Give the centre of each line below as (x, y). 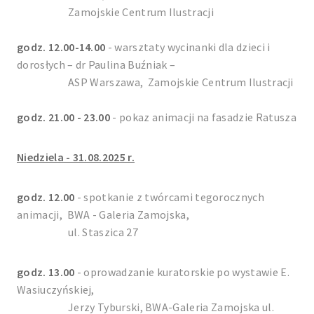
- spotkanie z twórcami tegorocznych (171, 197)
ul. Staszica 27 (77, 232)
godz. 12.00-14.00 (61, 47)
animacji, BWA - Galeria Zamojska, (103, 214)
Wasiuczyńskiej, (58, 289)
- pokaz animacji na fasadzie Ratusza (204, 117)
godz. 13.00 (47, 272)
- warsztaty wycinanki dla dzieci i (188, 47)
